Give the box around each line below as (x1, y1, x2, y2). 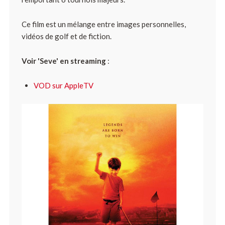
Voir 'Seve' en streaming (21, 56, 106, 65)
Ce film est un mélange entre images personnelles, (21, 20, 186, 29)
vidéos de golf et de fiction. (21, 32, 111, 41)
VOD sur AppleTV (33, 81, 93, 90)
